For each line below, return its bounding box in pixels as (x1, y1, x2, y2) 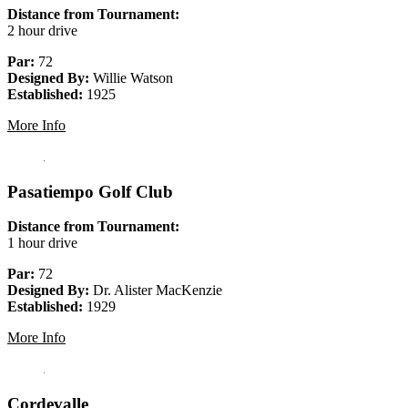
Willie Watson (89, 70, 173, 86)
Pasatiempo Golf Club (7, 181, 173, 201)
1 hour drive (7, 235, 77, 251)
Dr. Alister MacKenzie (89, 282, 222, 299)
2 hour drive (7, 23, 77, 38)
